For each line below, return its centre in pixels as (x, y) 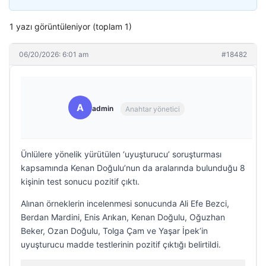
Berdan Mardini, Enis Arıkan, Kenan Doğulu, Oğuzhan (123, 217)
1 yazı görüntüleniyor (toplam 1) (71, 26)
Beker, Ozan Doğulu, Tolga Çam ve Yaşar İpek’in (114, 231)
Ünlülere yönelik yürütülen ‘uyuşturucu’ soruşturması (121, 154)
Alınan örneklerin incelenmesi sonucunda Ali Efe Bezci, (125, 203)
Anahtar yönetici (153, 109)
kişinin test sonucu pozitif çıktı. (80, 181)
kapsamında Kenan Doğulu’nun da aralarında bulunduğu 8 (133, 168)
